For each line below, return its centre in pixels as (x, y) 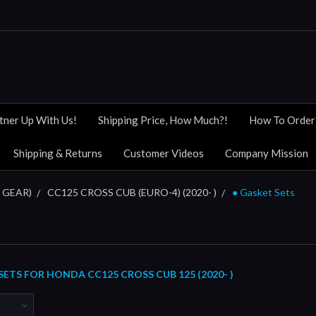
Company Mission (267, 153)
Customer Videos (164, 153)
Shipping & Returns (58, 153)
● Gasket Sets (263, 192)
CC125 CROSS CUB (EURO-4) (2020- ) (132, 192)
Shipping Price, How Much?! (163, 120)
